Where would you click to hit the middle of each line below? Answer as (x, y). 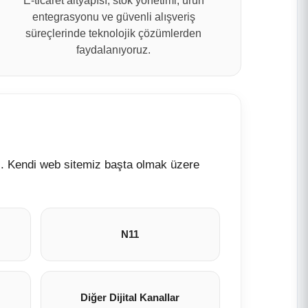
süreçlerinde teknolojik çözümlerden (114, 33)
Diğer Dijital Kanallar (130, 297)
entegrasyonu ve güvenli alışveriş (113, 17)
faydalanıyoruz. (114, 50)
